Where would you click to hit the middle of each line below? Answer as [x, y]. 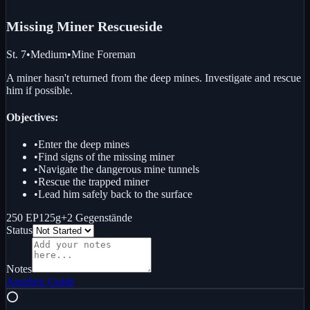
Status [19, 230]
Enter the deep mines [84, 145]
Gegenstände [104, 218]
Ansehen [26, 282]
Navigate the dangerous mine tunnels [119, 170]
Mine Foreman [103, 54]
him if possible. [39, 90]
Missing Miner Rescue [73, 26]
